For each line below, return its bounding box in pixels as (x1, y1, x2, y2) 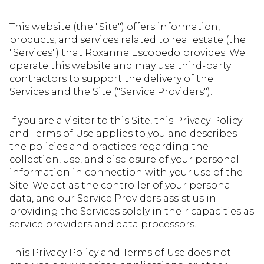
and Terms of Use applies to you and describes (9, 127, 237, 139)
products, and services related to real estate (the (9, 34, 246, 45)
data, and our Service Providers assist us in (9, 192, 216, 204)
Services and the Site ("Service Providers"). (9, 86, 212, 97)
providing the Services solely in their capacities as (9, 205, 254, 217)
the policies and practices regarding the (9, 140, 209, 152)
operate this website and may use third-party (9, 60, 231, 71)
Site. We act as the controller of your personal (9, 179, 233, 191)
